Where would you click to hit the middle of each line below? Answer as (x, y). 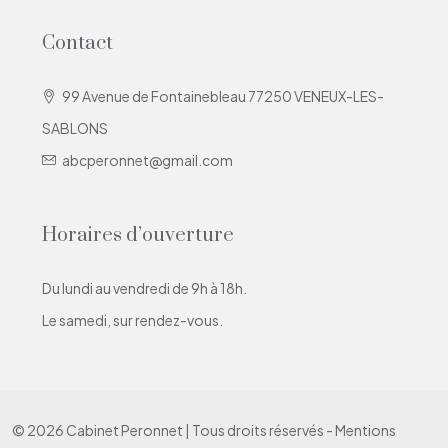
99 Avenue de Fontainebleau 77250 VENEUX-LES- (223, 95)
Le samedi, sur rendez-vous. (132, 319)
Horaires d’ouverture (138, 235)
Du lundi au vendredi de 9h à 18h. (144, 287)
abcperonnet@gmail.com (147, 159)
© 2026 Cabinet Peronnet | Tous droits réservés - (173, 429)
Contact (77, 43)
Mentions (365, 429)
